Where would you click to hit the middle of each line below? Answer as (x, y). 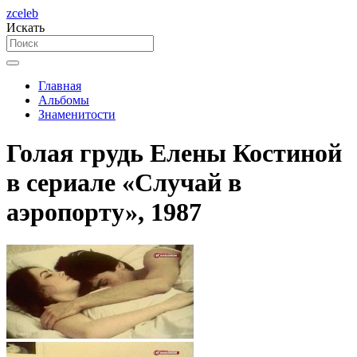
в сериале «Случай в (124, 183)
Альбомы (64, 100)
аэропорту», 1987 (104, 212)
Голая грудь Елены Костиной (174, 153)
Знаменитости (77, 114)
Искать (25, 27)
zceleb (22, 13)
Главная (60, 86)
